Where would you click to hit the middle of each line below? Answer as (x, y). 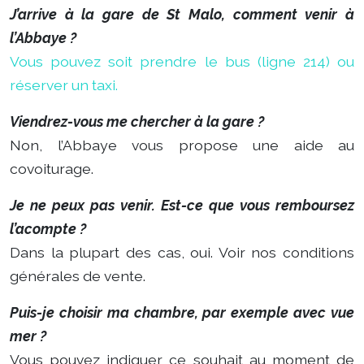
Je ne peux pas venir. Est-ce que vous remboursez (182, 205)
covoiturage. (52, 169)
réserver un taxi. (64, 85)
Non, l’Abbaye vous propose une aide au (182, 145)
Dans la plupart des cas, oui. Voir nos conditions (182, 252)
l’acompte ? (48, 229)
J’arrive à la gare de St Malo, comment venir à (182, 14)
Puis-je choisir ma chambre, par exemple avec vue (182, 312)
